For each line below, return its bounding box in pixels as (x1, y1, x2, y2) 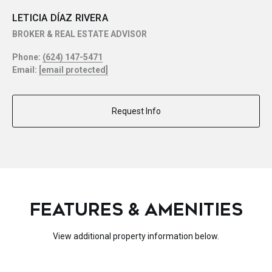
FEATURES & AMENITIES (29, 200, 243, 220)
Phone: (12, 52, 42, 62)
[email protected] (39, 65, 108, 75)
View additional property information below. (53, 231, 219, 241)
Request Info (111, 106, 161, 116)
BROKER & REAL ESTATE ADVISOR (12, 29, 147, 39)
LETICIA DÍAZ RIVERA (12, 12, 108, 24)
